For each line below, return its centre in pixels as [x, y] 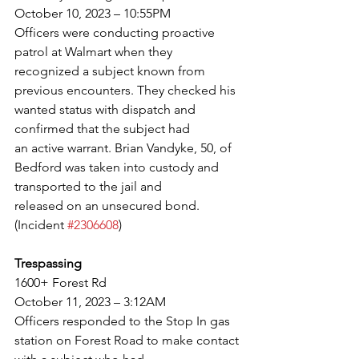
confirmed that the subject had [102, 129]
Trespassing [48, 263]
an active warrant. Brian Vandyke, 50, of [125, 148]
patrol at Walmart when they [95, 52]
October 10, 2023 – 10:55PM [93, 13]
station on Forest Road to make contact [128, 340]
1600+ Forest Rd [61, 282]
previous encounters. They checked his [127, 90]
